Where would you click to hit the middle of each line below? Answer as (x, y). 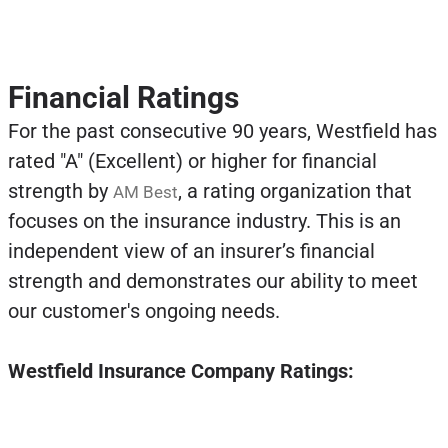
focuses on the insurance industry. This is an (204, 220)
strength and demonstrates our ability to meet (212, 280)
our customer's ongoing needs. (146, 310)
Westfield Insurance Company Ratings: (180, 370)
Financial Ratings (123, 97)
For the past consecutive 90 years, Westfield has (222, 130)
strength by (60, 190)
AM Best (145, 191)
